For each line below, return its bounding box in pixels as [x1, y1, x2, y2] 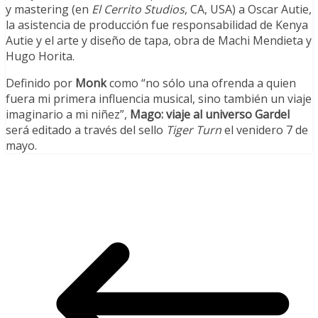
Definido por [6, 75, 75, 92]
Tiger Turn [166, 122, 221, 138]
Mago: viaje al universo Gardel [130, 106, 290, 123]
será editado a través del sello [6, 122, 166, 138]
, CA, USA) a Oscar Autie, [185, 1, 312, 18]
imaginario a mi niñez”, [6, 106, 130, 123]
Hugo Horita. [6, 48, 75, 65]
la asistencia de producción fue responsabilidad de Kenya [6, 17, 308, 33]
